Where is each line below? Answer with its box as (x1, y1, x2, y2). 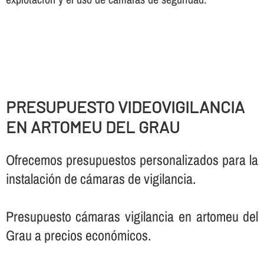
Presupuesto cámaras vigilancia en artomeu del (5, 207, 259, 226)
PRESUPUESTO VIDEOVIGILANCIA (5, 96, 245, 117)
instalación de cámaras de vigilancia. (5, 169, 196, 189)
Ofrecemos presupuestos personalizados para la (5, 150, 259, 170)
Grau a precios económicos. (5, 226, 151, 245)
